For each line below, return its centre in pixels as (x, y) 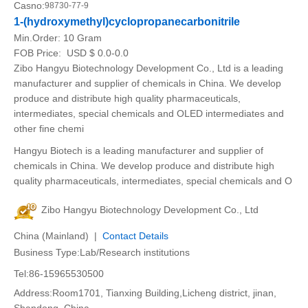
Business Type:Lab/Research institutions (102, 252)
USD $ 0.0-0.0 (96, 53)
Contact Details (135, 236)
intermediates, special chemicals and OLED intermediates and (149, 113)
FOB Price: (39, 53)
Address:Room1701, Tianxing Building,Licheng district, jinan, (145, 293)
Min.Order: (38, 38)
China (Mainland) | (58, 236)
